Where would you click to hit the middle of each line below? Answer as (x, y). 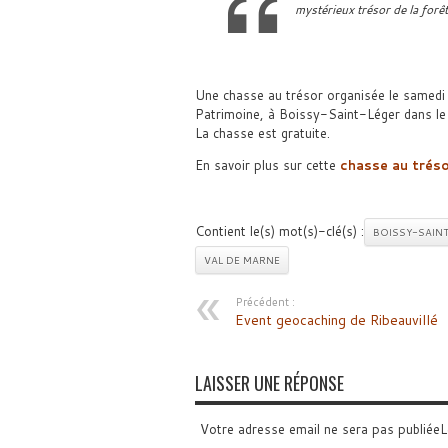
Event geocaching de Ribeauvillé (336, 320)
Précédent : (264, 302)
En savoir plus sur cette (267, 165)
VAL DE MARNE (241, 260)
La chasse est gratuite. (262, 133)
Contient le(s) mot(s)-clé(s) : (279, 231)
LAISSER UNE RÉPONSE (269, 383)
